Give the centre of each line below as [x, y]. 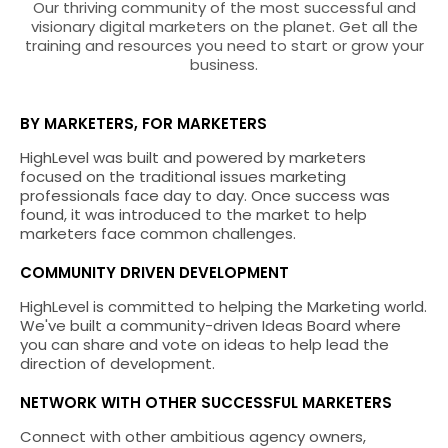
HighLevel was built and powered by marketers [193, 157]
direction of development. [117, 363]
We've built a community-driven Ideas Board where [210, 325]
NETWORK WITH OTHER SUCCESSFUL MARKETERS [206, 402]
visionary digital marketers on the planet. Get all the [224, 26]
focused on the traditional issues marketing [183, 176]
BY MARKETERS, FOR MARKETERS [143, 123]
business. [224, 64]
